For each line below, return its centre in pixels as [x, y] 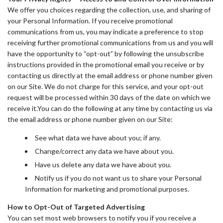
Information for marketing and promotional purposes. [107, 189]
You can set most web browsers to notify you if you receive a [102, 218]
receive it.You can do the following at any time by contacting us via [110, 108]
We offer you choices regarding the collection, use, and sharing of [109, 10]
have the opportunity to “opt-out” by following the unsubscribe [106, 54]
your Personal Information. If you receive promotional [90, 21]
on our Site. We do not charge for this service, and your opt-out [106, 86]
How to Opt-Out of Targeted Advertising [76, 207]
